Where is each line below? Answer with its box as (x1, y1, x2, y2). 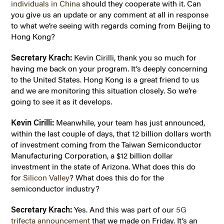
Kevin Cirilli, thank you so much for (72, 52, 197, 62)
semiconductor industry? (11, 183, 100, 193)
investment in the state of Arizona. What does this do (11, 161, 196, 171)
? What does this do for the (69, 172, 164, 182)
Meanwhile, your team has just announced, (56, 117, 205, 127)
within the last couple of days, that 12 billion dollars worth (11, 128, 211, 138)
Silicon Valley (23, 172, 70, 182)
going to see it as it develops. (11, 96, 112, 106)
